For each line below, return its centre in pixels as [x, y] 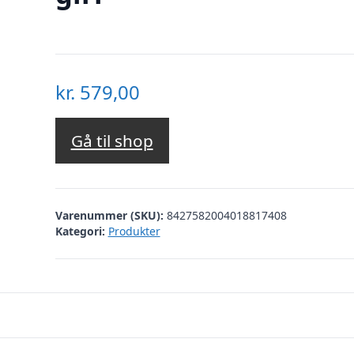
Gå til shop [112, 141]
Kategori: [80, 231]
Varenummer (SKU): [111, 215]
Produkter [134, 231]
